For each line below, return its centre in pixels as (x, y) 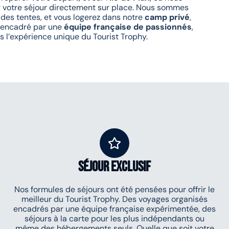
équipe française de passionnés (128, 27)
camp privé (167, 17)
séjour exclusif (114, 167)
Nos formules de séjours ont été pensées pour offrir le (114, 189)
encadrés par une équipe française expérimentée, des (114, 209)
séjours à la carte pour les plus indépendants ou (114, 219)
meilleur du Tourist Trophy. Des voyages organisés (114, 199)
